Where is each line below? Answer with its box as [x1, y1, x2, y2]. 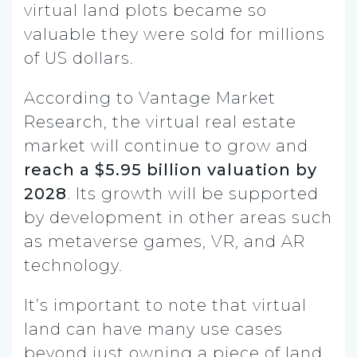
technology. [24, 255, 123, 275]
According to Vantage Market [24, 88, 276, 108]
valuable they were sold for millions [24, 24, 325, 44]
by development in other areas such [24, 207, 332, 227]
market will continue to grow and [24, 135, 308, 155]
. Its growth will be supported [67, 183, 319, 203]
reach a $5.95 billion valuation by [24, 159, 317, 179]
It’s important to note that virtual [24, 295, 307, 315]
